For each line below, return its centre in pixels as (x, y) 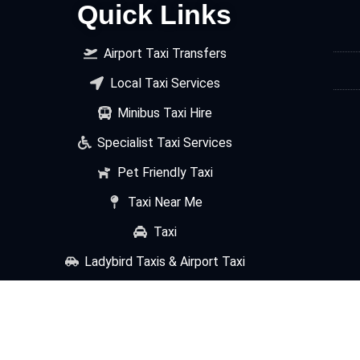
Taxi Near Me (165, 202)
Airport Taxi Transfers (165, 53)
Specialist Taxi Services (165, 142)
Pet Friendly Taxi (165, 172)
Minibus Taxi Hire (165, 112)
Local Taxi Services (165, 83)
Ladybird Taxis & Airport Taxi (165, 261)
